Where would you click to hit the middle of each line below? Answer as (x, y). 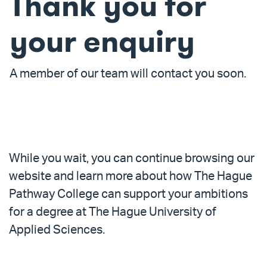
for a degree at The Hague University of (113, 212)
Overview (49, 161)
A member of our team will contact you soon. (128, 74)
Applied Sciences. (57, 230)
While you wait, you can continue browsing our (132, 159)
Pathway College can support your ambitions (128, 195)
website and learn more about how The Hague (131, 177)
